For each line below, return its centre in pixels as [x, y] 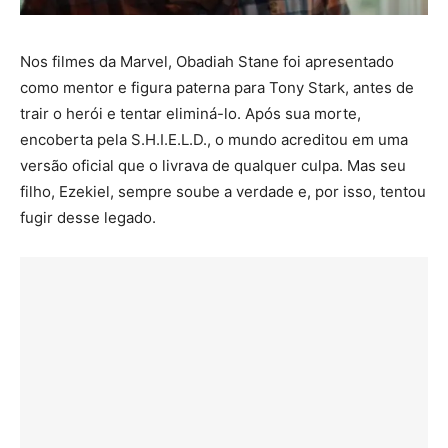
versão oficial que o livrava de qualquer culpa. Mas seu [213, 165]
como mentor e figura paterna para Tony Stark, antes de [217, 87]
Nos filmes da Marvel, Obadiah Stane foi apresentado [207, 61]
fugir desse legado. [88, 217]
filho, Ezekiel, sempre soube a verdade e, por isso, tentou [223, 191]
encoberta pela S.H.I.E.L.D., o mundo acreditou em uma [214, 139]
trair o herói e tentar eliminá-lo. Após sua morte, [190, 113]
